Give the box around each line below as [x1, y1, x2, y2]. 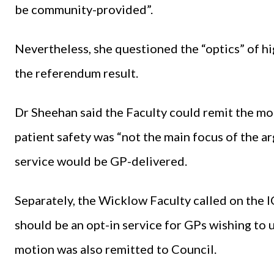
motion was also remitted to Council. [15, 241, 217, 256]
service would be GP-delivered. [15, 153, 187, 168]
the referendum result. [15, 65, 138, 80]
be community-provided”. [15, 1, 153, 17]
